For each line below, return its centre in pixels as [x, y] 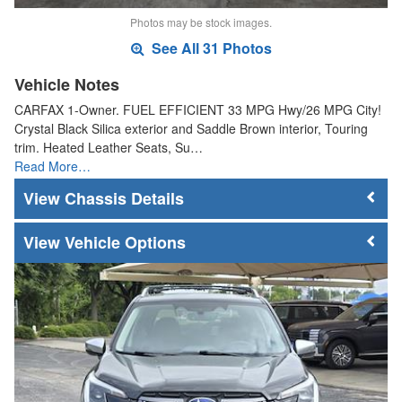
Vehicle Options [125, 242]
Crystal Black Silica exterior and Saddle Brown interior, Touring [191, 129]
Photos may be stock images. [201, 22]
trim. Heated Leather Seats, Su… [109, 148]
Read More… [52, 166]
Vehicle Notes [67, 85]
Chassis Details [124, 199]
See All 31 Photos [210, 48]
